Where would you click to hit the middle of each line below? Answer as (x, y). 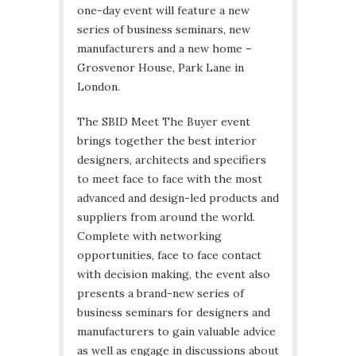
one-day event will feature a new (163, 10)
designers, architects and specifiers (172, 159)
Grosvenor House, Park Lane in (161, 67)
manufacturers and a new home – (164, 48)
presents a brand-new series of (161, 293)
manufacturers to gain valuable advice (176, 331)
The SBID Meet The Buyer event (164, 121)
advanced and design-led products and (178, 197)
